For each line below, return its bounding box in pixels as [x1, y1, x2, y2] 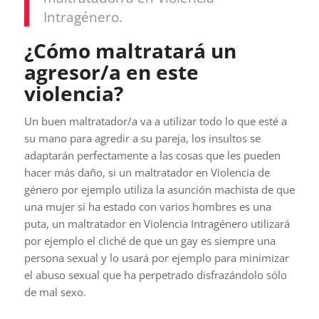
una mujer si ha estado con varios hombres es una [23, 199, 271, 214]
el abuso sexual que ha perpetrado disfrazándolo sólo [23, 268, 287, 283]
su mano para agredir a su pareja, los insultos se [23, 131, 261, 146]
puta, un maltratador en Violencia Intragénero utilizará [23, 216, 290, 231]
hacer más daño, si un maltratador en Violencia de [23, 165, 270, 180]
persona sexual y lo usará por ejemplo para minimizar [23, 251, 289, 266]
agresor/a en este [23, 58, 199, 85]
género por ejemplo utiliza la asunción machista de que [23, 182, 295, 197]
